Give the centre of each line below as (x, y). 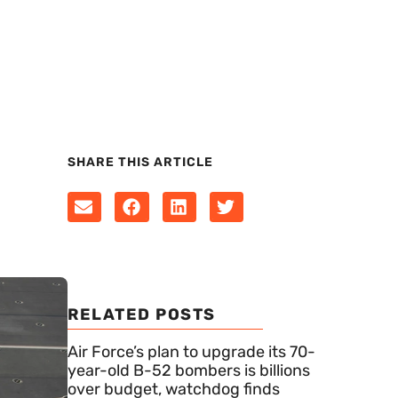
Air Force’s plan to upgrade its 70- (191, 351)
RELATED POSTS (142, 314)
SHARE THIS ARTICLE (140, 162)
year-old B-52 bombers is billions (189, 370)
